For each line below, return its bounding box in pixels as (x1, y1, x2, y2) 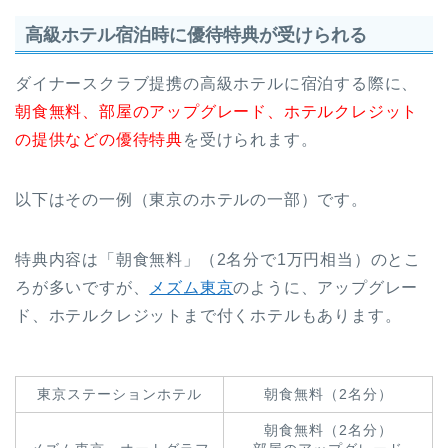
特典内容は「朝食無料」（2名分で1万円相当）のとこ (15, 250, 421, 268)
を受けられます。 (183, 130, 318, 148)
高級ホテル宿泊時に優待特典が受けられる (25, 23, 367, 45)
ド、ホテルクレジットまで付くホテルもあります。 (15, 306, 402, 324)
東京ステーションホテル (37, 386, 202, 402)
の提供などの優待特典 (15, 130, 183, 148)
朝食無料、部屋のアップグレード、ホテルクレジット (15, 102, 419, 120)
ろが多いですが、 (15, 278, 150, 296)
